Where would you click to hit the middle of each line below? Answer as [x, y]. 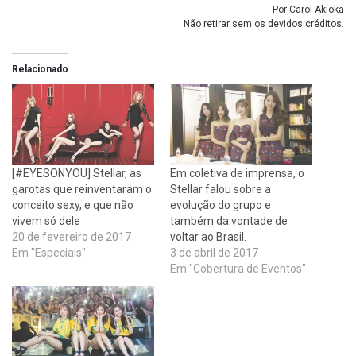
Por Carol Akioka [308, 9]
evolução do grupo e [221, 205]
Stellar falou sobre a [221, 190]
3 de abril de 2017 [214, 253]
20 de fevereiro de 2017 [72, 237]
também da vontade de [229, 221]
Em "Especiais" [49, 253]
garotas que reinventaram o [82, 190]
